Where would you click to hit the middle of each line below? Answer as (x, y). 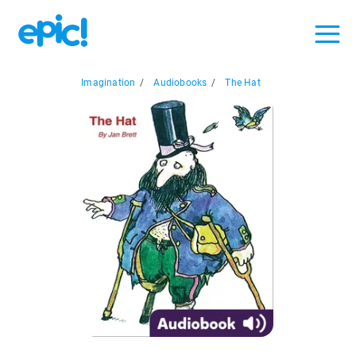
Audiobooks (180, 83)
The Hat (243, 83)
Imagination (108, 83)
